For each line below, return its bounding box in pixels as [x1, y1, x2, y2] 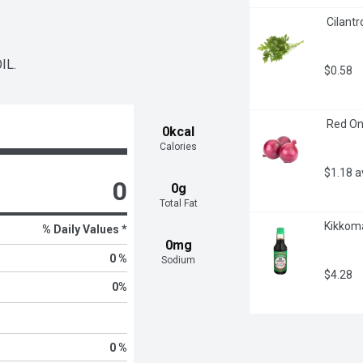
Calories [160, 141, 198, 153]
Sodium [161, 254, 196, 267]
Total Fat [159, 198, 198, 210]
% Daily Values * [41, 223, 127, 237]
